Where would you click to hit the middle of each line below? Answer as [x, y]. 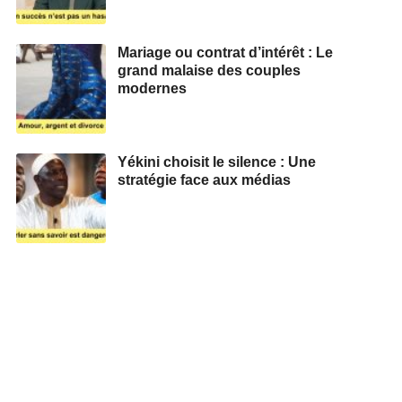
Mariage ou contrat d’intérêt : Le [225, 52]
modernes [152, 88]
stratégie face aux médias [204, 179]
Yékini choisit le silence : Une [217, 162]
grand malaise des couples [209, 70]
